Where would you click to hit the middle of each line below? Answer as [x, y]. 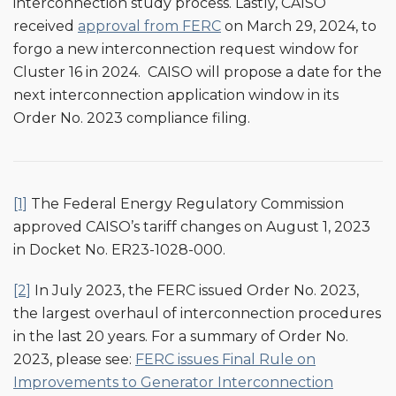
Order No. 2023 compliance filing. [132, 118]
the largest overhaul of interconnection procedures [197, 313]
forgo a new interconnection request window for [186, 49]
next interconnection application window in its [176, 95]
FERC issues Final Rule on [225, 359]
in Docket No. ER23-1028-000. [119, 249]
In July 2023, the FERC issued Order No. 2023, [195, 290]
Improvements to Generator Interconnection [173, 382]
